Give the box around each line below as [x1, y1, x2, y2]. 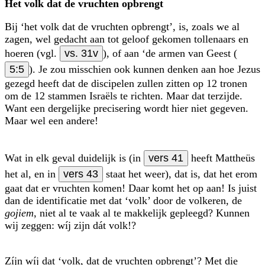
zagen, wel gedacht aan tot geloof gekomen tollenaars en [5, 33, 248, 45]
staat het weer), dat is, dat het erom [103, 167, 257, 180]
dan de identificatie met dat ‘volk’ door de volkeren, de [5, 194, 242, 206]
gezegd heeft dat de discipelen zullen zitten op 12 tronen [5, 77, 247, 89]
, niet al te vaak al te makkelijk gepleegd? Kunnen [34, 206, 250, 219]
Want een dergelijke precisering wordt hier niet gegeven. [5, 102, 248, 114]
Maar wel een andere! [5, 114, 98, 127]
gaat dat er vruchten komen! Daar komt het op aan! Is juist [5, 182, 257, 194]
